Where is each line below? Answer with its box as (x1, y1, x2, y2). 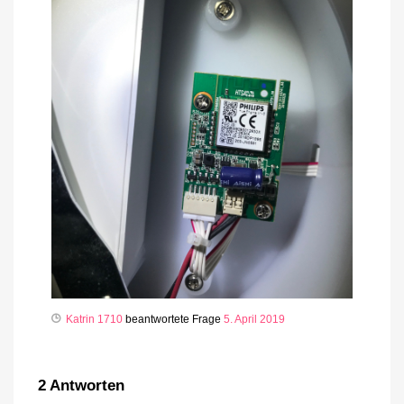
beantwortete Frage (123, 312, 224, 326)
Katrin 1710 (66, 312, 123, 326)
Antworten (46, 376, 124, 394)
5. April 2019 (224, 312, 285, 326)
